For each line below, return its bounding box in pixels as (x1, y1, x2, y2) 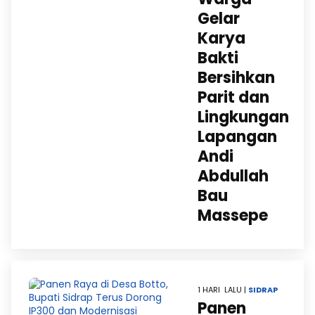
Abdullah (198, 165, 269, 187)
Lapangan (198, 126, 277, 148)
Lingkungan (198, 106, 289, 128)
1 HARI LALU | (198, 284, 248, 295)
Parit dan (198, 86, 269, 108)
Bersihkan (198, 67, 275, 89)
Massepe (198, 205, 268, 226)
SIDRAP (248, 284, 278, 295)
